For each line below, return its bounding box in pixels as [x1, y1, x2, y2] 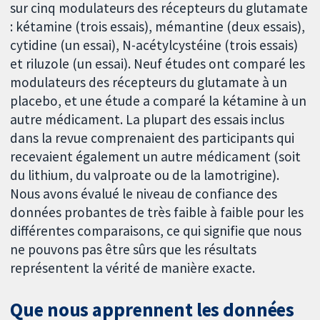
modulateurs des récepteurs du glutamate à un [10, 74, 288, 91]
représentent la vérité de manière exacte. [10, 259, 256, 277]
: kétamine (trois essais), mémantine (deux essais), [10, 18, 306, 36]
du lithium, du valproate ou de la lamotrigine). [10, 166, 280, 184]
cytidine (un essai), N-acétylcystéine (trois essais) [10, 36, 299, 54]
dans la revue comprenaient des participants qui [10, 129, 295, 147]
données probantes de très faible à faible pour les [10, 204, 304, 221]
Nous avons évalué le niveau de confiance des [10, 185, 278, 203]
